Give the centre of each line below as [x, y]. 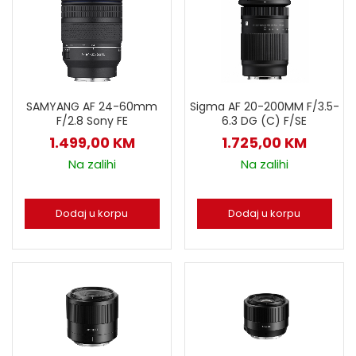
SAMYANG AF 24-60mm [92, 106]
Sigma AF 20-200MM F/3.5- [264, 106]
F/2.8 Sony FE [92, 120]
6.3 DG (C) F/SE [264, 120]
